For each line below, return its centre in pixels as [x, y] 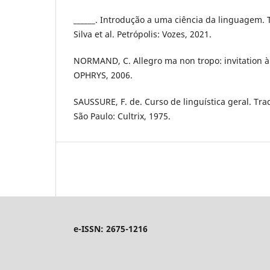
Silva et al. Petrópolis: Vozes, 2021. [143, 34]
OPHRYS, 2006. [103, 75]
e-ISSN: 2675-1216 [111, 228]
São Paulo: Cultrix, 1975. [122, 116]
